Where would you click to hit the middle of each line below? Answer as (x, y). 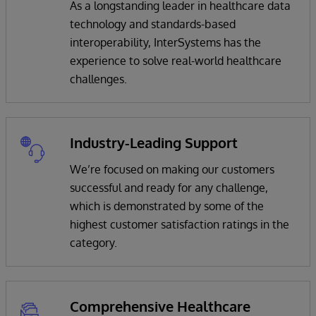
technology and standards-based (153, 24)
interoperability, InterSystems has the (165, 42)
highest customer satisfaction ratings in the (180, 224)
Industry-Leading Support (154, 142)
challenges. (98, 79)
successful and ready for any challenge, (169, 187)
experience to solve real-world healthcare (176, 60)
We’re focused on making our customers (172, 169)
